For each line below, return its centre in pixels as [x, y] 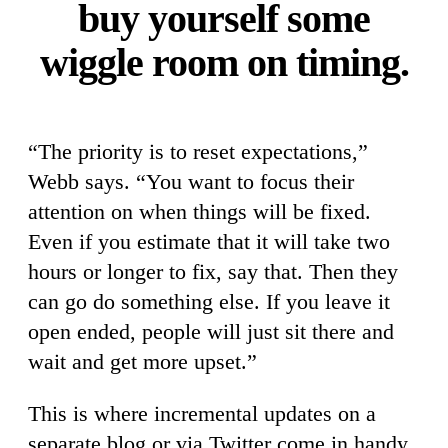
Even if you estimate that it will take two [209, 242]
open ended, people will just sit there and [211, 332]
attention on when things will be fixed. [199, 212]
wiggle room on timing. [224, 63]
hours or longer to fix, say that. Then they [213, 272]
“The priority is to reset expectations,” [198, 152]
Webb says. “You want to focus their [191, 182]
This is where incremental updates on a [202, 414]
